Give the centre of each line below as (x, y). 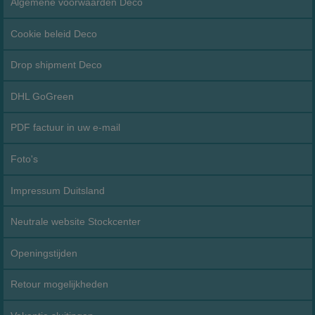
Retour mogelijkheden (60, 284)
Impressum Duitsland (58, 190)
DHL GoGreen (43, 96)
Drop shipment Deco (57, 65)
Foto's (25, 159)
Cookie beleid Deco (54, 33)
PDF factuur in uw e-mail (66, 128)
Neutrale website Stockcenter (76, 222)
